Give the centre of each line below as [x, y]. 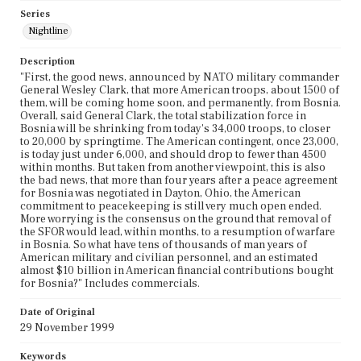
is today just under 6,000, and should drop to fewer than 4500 [173, 155]
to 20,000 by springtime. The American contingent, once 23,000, [179, 142]
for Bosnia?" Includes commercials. [110, 284]
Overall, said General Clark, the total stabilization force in [163, 116]
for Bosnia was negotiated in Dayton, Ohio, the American [160, 194]
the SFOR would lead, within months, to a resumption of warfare [178, 232]
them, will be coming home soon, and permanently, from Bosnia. [180, 104]
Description [48, 62]
